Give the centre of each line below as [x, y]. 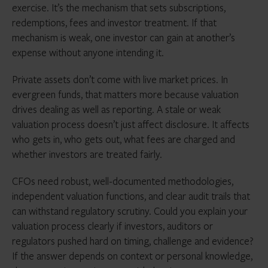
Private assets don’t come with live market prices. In [120, 79]
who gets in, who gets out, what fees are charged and [124, 139]
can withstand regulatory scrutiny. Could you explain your [130, 211]
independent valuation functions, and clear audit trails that [131, 196]
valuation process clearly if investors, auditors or [112, 226]
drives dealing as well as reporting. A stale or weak [116, 109]
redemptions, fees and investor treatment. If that [114, 22]
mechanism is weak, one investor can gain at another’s [124, 37]
